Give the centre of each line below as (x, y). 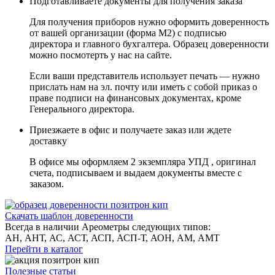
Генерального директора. (82, 109)
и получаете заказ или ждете (171, 130)
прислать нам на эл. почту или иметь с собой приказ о (143, 87)
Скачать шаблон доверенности (69, 216)
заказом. (47, 184)
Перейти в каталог (44, 249)
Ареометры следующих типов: (145, 227)
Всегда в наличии (42, 227)
